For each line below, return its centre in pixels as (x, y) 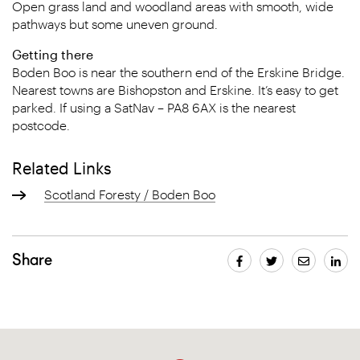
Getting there (53, 54)
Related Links (62, 168)
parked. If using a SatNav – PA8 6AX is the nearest (154, 107)
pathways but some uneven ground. (115, 24)
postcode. (41, 125)
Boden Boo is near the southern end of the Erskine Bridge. (178, 72)
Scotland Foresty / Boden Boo (130, 194)
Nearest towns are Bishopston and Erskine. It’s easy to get (175, 90)
